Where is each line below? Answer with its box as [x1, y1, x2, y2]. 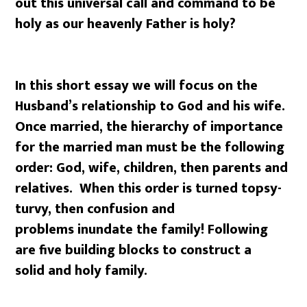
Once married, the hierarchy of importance [15, 115, 284, 138]
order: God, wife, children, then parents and [15, 156, 288, 180]
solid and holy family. [15, 259, 148, 282]
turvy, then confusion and [15, 197, 175, 221]
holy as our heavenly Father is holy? [15, 12, 240, 36]
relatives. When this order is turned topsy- [15, 177, 282, 200]
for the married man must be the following [15, 136, 285, 159]
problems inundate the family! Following [15, 218, 269, 241]
